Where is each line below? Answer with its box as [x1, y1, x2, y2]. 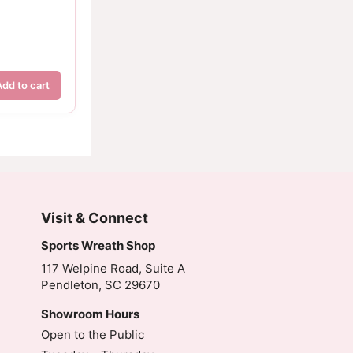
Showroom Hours [41, 307, 140, 322]
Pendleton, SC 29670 [41, 277, 161, 293]
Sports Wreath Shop [41, 238, 156, 254]
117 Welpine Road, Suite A [41, 261, 186, 277]
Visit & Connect [41, 210, 149, 227]
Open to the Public [41, 327, 145, 343]
